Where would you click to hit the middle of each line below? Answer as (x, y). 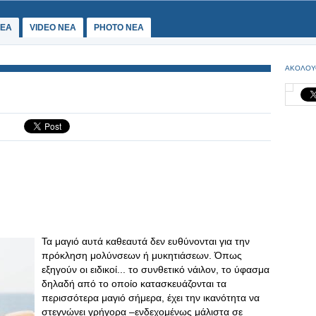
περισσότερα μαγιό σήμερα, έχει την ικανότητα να (151, 298)
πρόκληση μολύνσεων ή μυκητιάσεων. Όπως (142, 255)
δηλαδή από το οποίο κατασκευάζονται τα (134, 284)
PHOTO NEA (119, 28)
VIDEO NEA (53, 28)
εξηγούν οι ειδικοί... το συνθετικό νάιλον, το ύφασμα (156, 269)
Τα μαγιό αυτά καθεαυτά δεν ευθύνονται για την (146, 241)
